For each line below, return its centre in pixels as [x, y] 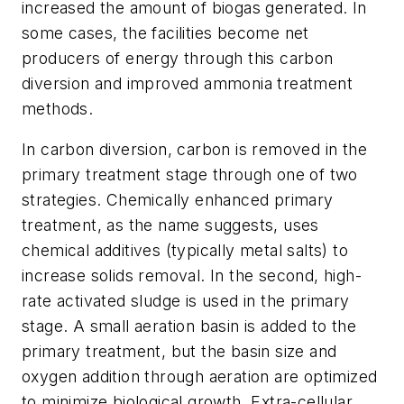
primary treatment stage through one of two [190, 175]
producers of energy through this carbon [178, 58]
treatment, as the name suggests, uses [170, 225]
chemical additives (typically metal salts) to [185, 251]
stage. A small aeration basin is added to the [189, 326]
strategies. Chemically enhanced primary [178, 200]
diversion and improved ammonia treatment [187, 83]
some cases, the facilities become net [165, 32]
